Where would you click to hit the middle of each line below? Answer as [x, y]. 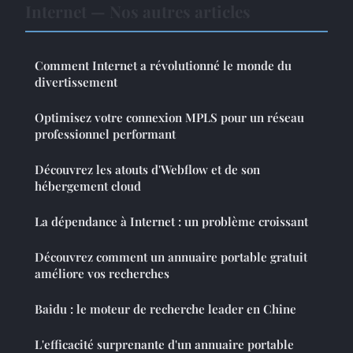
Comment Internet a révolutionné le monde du [163, 66]
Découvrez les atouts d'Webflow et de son [147, 170]
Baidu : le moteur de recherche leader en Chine [165, 309]
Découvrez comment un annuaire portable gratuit [171, 257]
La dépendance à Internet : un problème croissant [171, 222]
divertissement [76, 82]
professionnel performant [105, 134]
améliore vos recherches [102, 274]
